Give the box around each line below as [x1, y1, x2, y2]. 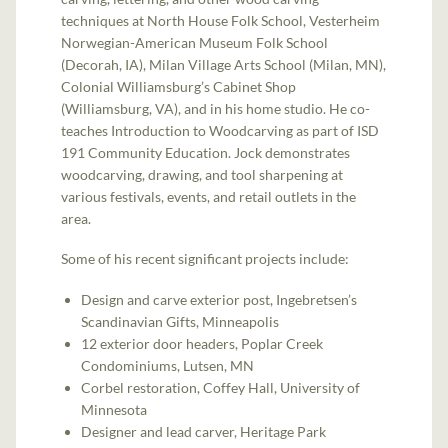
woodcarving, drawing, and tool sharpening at [61, 166, 344, 184]
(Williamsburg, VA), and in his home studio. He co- [61, 100, 371, 118]
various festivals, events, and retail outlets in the [61, 188, 357, 206]
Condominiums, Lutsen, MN [81, 356, 255, 374]
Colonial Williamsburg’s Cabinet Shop [61, 78, 297, 96]
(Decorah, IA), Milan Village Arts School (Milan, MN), [61, 56, 387, 74]
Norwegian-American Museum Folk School [61, 34, 329, 52]
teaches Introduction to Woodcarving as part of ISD [61, 122, 380, 140]
